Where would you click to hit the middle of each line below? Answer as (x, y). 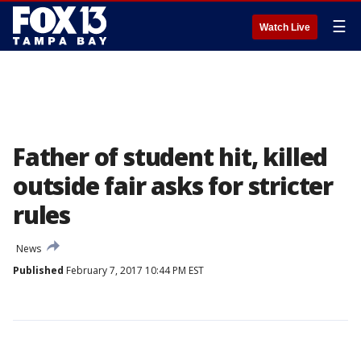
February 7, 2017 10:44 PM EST (134, 270)
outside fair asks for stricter (173, 186)
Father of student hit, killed (170, 157)
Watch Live (285, 27)
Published (38, 270)
